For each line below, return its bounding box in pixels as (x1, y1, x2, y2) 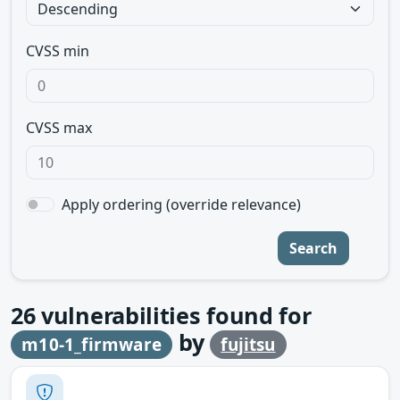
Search (289, 238, 337, 258)
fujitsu (221, 333, 276, 356)
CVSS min (26, 41, 89, 61)
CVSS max (26, 118, 92, 137)
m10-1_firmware (21, 333, 162, 356)
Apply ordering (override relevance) (62, 195, 301, 214)
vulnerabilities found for (35, 300, 312, 330)
